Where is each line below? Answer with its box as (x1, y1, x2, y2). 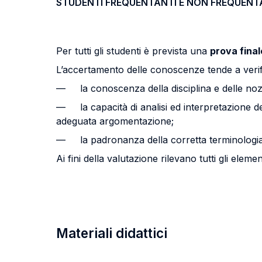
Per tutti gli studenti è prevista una (56, 45, 210, 57)
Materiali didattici (56, 225, 167, 241)
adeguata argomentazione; (56, 115, 174, 127)
